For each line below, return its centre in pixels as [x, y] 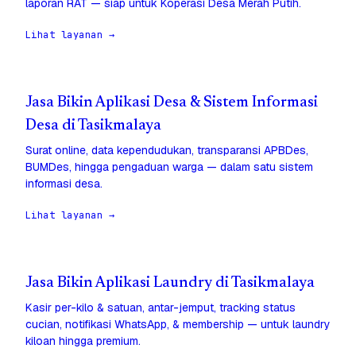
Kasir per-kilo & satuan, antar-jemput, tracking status [161, 308]
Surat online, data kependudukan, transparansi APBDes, [167, 151]
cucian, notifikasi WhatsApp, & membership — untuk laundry [178, 325]
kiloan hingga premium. [83, 341]
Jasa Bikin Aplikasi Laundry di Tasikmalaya [170, 284]
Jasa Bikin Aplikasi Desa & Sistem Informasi [172, 103]
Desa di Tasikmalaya [93, 126]
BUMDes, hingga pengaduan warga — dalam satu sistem [169, 167]
